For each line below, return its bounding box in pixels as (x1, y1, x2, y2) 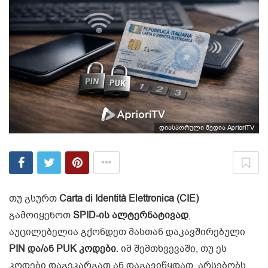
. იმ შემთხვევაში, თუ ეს (116, 242, 227, 256)
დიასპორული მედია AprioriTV (159, 123, 254, 133)
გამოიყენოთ (9, 209, 73, 223)
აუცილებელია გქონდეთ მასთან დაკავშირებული (9, 226, 245, 239)
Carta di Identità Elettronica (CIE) (59, 192, 199, 206)
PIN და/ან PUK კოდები (9, 242, 116, 256)
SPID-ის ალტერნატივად (73, 209, 188, 223)
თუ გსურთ (9, 192, 59, 206)
